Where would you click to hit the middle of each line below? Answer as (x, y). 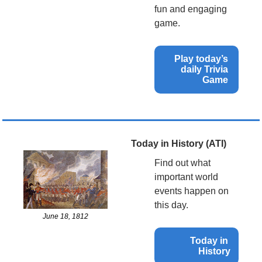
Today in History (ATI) (179, 144)
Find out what (182, 163)
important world (186, 177)
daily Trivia (204, 70)
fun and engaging (191, 9)
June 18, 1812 (65, 217)
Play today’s (201, 59)
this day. (171, 205)
